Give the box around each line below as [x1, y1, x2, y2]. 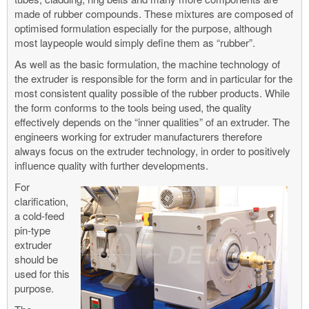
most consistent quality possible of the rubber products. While [14, 85, 290, 100]
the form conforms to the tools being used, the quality [14, 99, 252, 114]
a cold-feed [14, 208, 64, 223]
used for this [14, 266, 70, 281]
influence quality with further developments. [14, 157, 208, 172]
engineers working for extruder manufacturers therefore [14, 128, 262, 143]
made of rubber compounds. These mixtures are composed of [14, 6, 293, 21]
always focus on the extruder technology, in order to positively [14, 143, 290, 158]
